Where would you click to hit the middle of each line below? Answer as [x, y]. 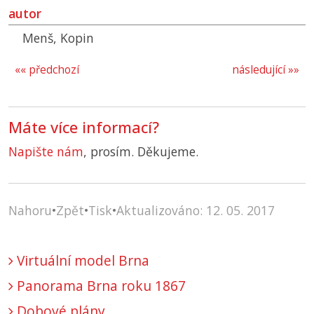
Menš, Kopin [58, 38]
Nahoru [30, 211]
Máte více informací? [84, 128]
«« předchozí [47, 70]
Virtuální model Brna [81, 261]
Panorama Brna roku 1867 [100, 286]
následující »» [266, 70]
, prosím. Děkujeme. [141, 152]
